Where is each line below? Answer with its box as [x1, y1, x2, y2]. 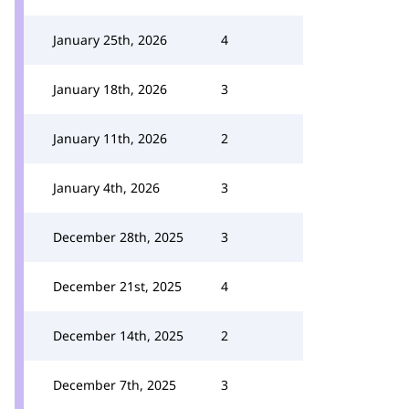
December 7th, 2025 [53, 376, 176, 393]
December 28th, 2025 [53, 228, 184, 246]
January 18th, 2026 [53, 80, 167, 98]
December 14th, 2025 [53, 327, 184, 344]
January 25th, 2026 [53, 31, 167, 48]
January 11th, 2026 [53, 130, 167, 147]
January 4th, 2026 [53, 179, 160, 196]
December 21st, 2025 [53, 278, 182, 295]
